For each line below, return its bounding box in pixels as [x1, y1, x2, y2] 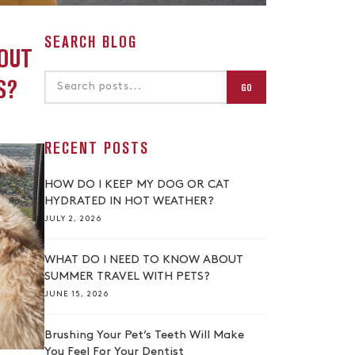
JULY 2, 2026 [44, 215, 101, 223]
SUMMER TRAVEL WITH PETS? [44, 271, 210, 283]
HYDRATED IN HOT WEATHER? [44, 196, 214, 208]
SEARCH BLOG [44, 33, 137, 51]
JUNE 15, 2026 [44, 290, 109, 299]
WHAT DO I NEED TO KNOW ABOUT [44, 254, 243, 266]
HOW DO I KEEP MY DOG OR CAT [44, 179, 230, 191]
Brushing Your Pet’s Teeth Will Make [44, 330, 244, 342]
